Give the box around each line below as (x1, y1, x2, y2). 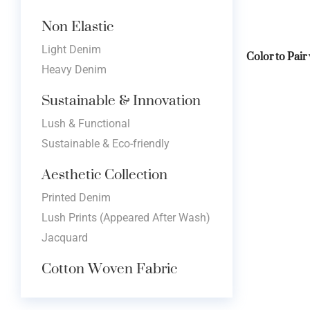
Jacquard (42, 230, 88, 244)
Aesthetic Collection (42, 155, 167, 192)
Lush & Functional (42, 116, 130, 130)
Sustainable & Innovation (42, 81, 201, 118)
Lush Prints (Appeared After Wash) (42, 210, 210, 224)
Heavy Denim (42, 62, 107, 76)
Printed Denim (42, 190, 111, 204)
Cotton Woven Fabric (42, 249, 177, 286)
